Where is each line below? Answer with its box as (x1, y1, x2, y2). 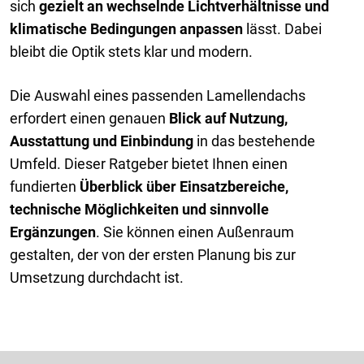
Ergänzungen (10, 223, 96, 240)
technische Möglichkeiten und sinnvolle (10, 200, 269, 218)
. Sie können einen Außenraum (96, 223, 294, 240)
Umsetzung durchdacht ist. (10, 268, 184, 286)
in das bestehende (193, 132, 315, 149)
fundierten (10, 177, 80, 195)
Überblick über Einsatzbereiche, (80, 177, 288, 195)
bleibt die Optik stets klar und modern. (10, 42, 253, 60)
